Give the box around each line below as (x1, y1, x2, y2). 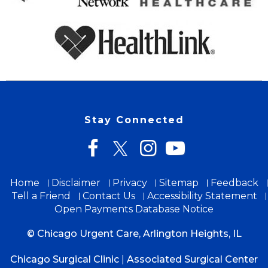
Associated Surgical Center (127, 253, 258, 265)
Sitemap (159, 176, 199, 188)
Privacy (112, 176, 147, 188)
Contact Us (82, 190, 135, 202)
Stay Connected (84, 114, 184, 126)
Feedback (210, 176, 258, 188)
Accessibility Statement (147, 190, 257, 202)
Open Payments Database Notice (54, 203, 214, 215)
